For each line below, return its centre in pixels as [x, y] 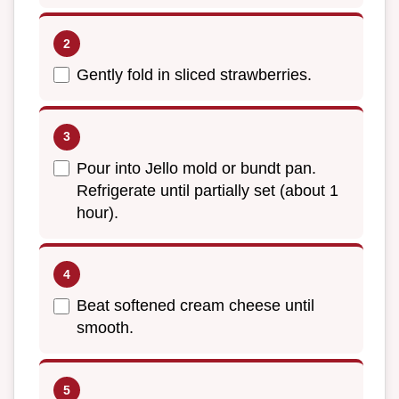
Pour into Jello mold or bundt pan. [196, 168]
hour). [98, 212]
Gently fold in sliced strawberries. [194, 75]
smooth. [105, 328]
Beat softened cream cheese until [195, 306]
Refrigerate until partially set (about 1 [208, 190]
